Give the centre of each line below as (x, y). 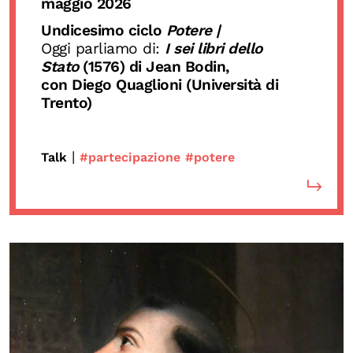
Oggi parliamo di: (103, 48)
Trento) (67, 102)
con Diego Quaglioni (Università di (160, 84)
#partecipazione (130, 157)
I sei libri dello (214, 48)
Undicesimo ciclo (104, 30)
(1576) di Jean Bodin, (154, 66)
